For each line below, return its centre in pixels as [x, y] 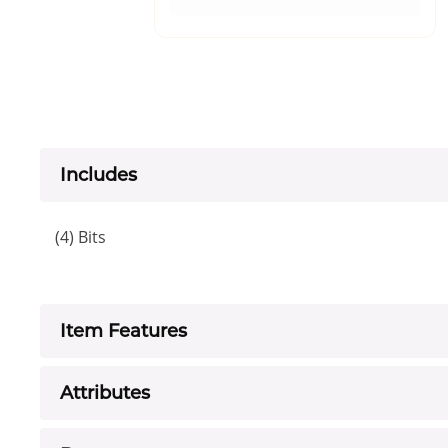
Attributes [105, 393]
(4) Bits [80, 237]
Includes [98, 175]
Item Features [123, 331]
